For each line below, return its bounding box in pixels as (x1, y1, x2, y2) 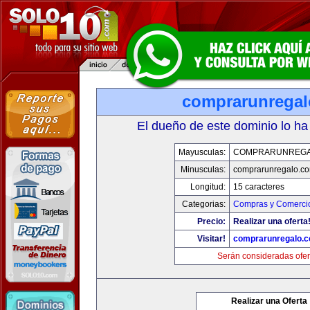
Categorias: (181, 199, 226, 209)
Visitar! (197, 234, 226, 244)
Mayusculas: (178, 147, 226, 157)
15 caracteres (232, 182, 284, 192)
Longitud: (190, 182, 226, 192)
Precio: (197, 217, 226, 226)
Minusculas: (180, 165, 226, 174)
